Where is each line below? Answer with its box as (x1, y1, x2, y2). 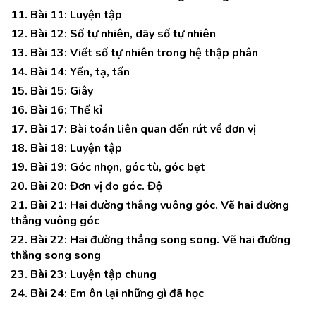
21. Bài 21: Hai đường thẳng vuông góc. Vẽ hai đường (11, 197, 289, 213)
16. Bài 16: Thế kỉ (11, 102, 102, 118)
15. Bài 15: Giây (11, 83, 93, 99)
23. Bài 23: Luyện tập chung (11, 267, 157, 282)
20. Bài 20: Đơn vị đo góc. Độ (11, 178, 162, 194)
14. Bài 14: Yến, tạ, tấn (11, 64, 130, 80)
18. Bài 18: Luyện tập (11, 140, 122, 156)
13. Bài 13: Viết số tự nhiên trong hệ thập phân (11, 45, 258, 61)
